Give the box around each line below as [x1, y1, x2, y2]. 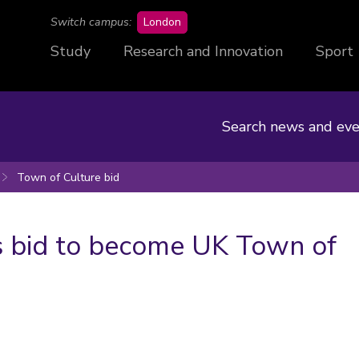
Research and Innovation [123, 42, 283, 61]
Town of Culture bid [17, 169, 119, 185]
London [143, 14, 181, 30]
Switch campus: [50, 14, 131, 30]
